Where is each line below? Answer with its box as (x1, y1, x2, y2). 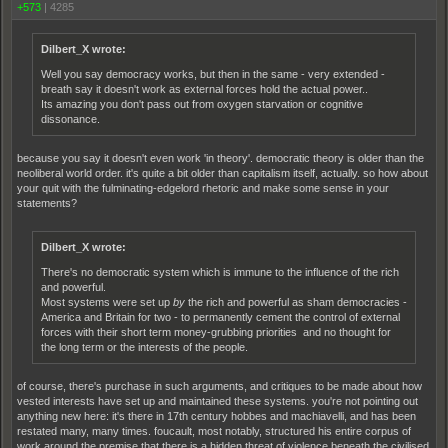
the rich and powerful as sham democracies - (185, 296, 407, 308)
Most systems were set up (41, 296, 173, 308)
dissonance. (41, 113, 100, 125)
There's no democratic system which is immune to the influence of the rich (41, 266, 399, 278)
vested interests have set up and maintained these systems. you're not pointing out (17, 395, 418, 407)
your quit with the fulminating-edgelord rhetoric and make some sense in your (17, 182, 389, 194)
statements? (17, 197, 77, 209)
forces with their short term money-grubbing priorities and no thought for (41, 326, 391, 338)
